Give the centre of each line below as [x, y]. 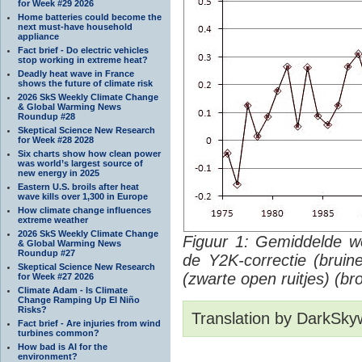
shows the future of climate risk [85, 83]
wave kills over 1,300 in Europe [83, 196]
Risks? [32, 309]
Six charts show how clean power [89, 153]
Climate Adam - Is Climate [73, 290]
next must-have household [75, 26]
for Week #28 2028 [56, 139]
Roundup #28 [46, 116]
